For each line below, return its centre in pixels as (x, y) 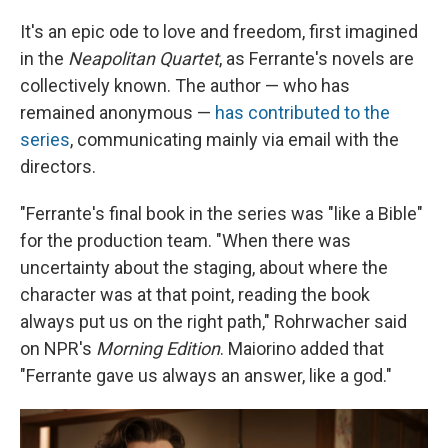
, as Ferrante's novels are (316, 59)
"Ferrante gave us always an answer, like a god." (206, 376)
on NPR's (58, 349)
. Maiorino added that (302, 349)
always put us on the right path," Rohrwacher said (213, 322)
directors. (58, 167)
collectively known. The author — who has (185, 86)
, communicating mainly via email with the (234, 140)
